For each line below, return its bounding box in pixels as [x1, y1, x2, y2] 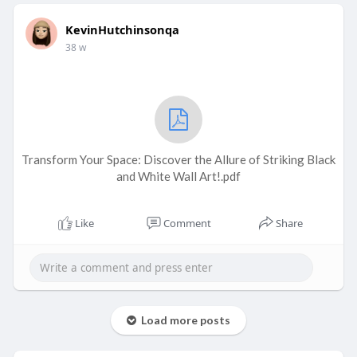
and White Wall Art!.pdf [116, 169, 241, 184]
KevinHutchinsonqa [65, 22, 179, 38]
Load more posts [135, 313, 230, 328]
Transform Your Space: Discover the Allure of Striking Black [21, 152, 335, 167]
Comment [163, 216, 211, 231]
